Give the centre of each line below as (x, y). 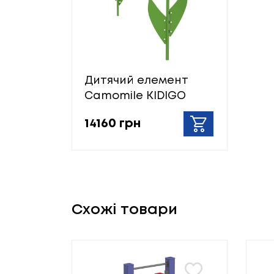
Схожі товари (124, 210)
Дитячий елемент (136, 81)
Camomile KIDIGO (135, 96)
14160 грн (113, 124)
